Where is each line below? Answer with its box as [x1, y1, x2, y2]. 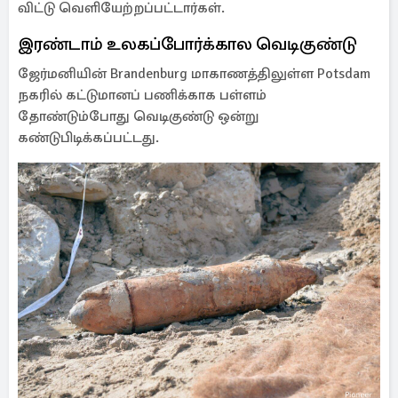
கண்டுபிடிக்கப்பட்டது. [18, 129, 163, 147]
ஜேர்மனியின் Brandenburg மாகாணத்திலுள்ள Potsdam [18, 65, 370, 83]
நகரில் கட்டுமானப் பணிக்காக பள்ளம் [18, 86, 267, 104]
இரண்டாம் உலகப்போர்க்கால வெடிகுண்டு [18, 33, 357, 55]
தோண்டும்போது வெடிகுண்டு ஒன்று [18, 107, 259, 125]
